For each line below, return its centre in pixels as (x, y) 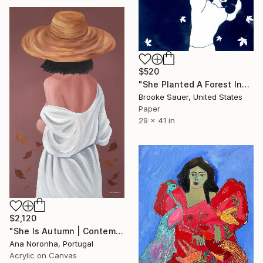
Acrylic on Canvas (43, 255)
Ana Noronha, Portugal (51, 243)
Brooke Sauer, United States (190, 97)
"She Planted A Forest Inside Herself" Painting (245, 85)
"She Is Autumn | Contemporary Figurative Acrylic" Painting (119, 231)
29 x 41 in (157, 121)
